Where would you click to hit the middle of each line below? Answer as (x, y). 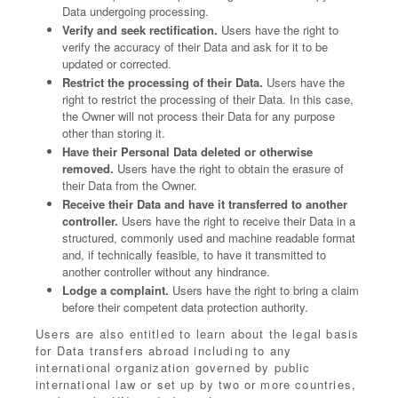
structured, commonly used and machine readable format (209, 238)
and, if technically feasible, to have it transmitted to (194, 255)
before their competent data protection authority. (185, 307)
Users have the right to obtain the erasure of (229, 168)
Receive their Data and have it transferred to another (205, 204)
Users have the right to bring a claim (264, 290)
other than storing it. (114, 133)
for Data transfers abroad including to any (164, 350)
